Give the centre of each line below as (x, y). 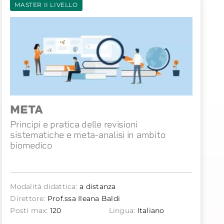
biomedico (31, 145)
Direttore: (28, 199)
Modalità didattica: (44, 187)
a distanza (96, 187)
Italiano (150, 211)
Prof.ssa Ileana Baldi (82, 199)
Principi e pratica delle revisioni (74, 124)
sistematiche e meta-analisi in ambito (88, 135)
